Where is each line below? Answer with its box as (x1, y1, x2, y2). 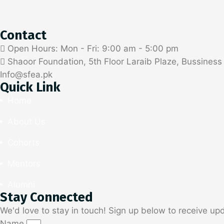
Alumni (7, 179, 35, 189)
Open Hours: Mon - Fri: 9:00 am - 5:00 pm (7, 43, 178, 53)
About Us (7, 116, 45, 126)
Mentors (7, 158, 40, 168)
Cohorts (7, 137, 39, 147)
